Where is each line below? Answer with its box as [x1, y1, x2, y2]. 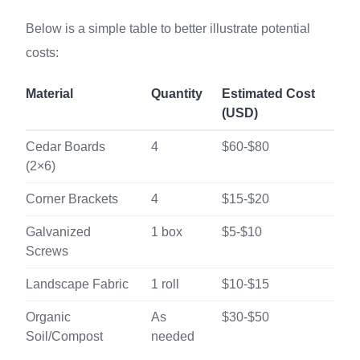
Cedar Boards [26, 140, 105, 153]
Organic [26, 310, 71, 324]
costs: [26, 46, 59, 59]
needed [151, 329, 194, 343]
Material [26, 87, 73, 100]
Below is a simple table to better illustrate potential [26, 22, 310, 35]
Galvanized [26, 225, 91, 239]
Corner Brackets [26, 192, 118, 206]
